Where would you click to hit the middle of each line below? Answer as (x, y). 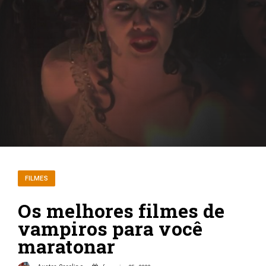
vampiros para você (110, 228)
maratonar (66, 246)
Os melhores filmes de (121, 210)
